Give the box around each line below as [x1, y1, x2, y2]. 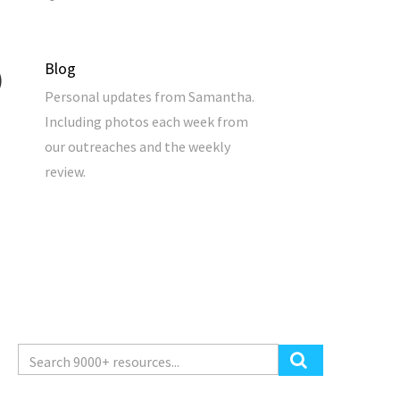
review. [45, 162, 86, 181]
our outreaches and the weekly [45, 137, 230, 156]
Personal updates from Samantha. [45, 87, 254, 106]
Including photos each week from [45, 112, 248, 131]
